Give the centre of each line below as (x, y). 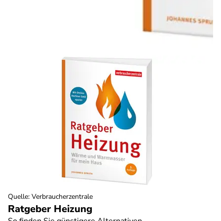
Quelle (18, 197)
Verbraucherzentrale (62, 197)
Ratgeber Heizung (50, 209)
